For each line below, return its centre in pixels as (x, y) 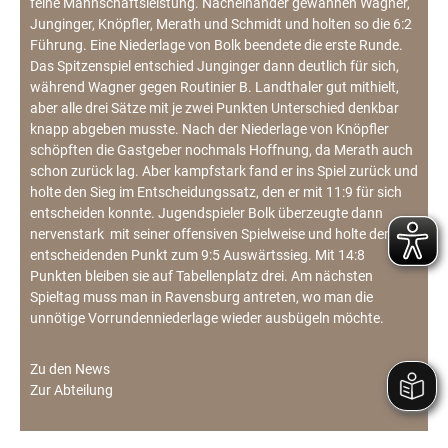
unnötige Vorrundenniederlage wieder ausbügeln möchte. (207, 318)
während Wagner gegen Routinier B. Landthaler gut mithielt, (214, 87)
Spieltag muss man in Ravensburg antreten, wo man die (201, 297)
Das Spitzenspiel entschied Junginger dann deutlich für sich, (214, 66)
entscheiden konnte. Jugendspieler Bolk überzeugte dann (206, 213)
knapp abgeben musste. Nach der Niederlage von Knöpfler (209, 129)
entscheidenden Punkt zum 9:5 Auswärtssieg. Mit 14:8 (197, 255)
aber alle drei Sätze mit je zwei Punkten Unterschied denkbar (214, 108)
